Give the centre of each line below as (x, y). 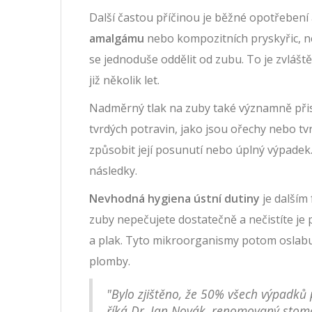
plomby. (110, 262)
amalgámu (117, 39)
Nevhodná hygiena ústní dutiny (174, 199)
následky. (113, 171)
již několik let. (124, 80)
